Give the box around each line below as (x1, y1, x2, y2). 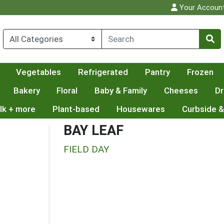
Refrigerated (77, 67, 128, 77)
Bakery (13, 85, 40, 96)
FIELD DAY (63, 143, 109, 155)
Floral (56, 85, 78, 96)
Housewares (116, 104, 165, 114)
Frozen (186, 67, 213, 77)
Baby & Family (94, 85, 147, 96)
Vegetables (16, 67, 61, 77)
